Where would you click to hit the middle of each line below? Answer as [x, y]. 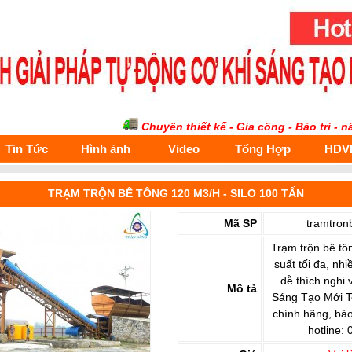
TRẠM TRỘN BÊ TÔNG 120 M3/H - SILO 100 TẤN [176, 193]
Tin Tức [27, 149]
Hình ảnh [105, 149]
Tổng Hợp [262, 149]
